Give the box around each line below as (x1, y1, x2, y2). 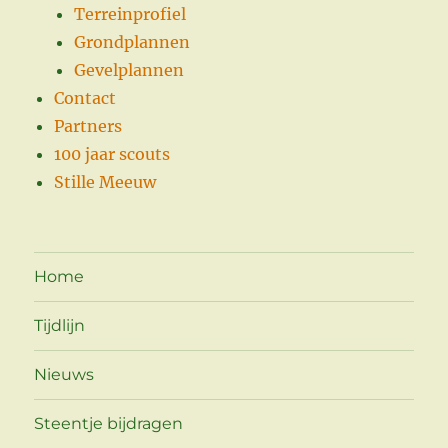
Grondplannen (74, 31, 191, 52)
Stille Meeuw (54, 171, 157, 192)
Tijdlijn (34, 316, 86, 336)
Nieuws (34, 365, 95, 385)
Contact (54, 87, 117, 108)
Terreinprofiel (74, 3, 187, 24)
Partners (54, 115, 123, 136)
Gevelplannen (74, 59, 185, 80)
